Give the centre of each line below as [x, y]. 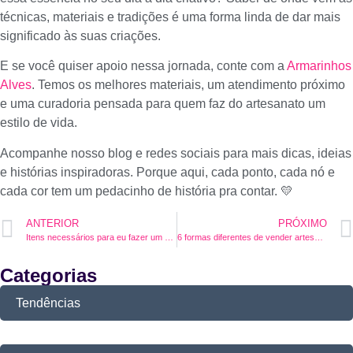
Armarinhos [319, 66]
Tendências [48, 303]
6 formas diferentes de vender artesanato [318, 238]
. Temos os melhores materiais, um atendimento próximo [188, 85]
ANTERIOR [52, 224]
